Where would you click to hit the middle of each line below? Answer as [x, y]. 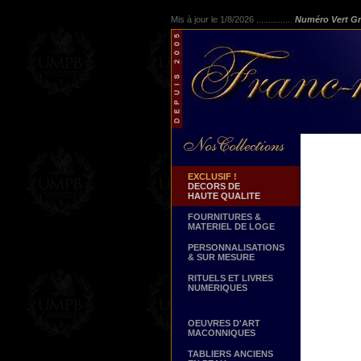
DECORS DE [214, 186]
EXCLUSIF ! [212, 176]
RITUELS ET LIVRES [230, 278]
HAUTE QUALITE [224, 196]
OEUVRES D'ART [224, 323]
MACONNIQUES [222, 333]
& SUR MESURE [221, 257]
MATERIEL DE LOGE [231, 226]
